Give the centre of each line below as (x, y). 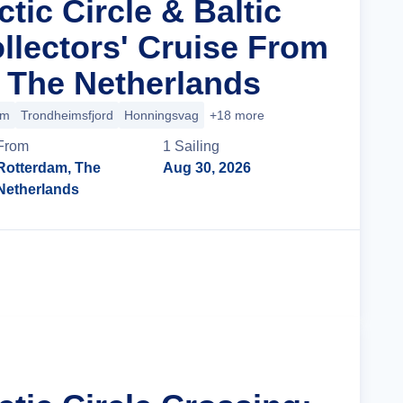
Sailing (197, 146)
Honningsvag (161, 115)
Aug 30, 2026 (207, 168)
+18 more (237, 115)
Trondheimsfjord (67, 115)
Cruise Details (265, 273)
